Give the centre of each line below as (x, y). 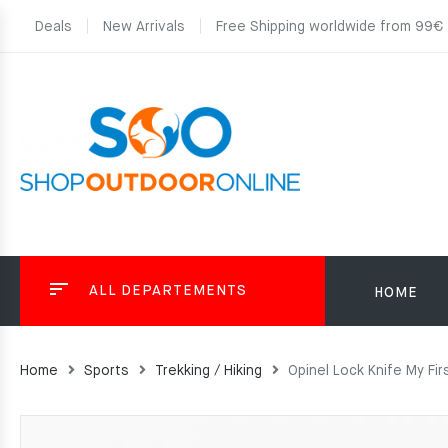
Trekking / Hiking (208, 371)
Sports (106, 371)
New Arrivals (144, 27)
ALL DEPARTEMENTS (168, 291)
